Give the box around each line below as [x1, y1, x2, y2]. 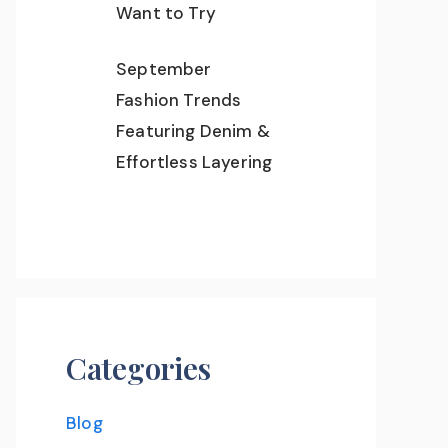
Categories [66, 348, 211, 388]
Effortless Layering [116, 151, 273, 173]
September [116, 58, 212, 80]
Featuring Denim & [116, 120, 270, 142]
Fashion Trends [116, 89, 242, 111]
